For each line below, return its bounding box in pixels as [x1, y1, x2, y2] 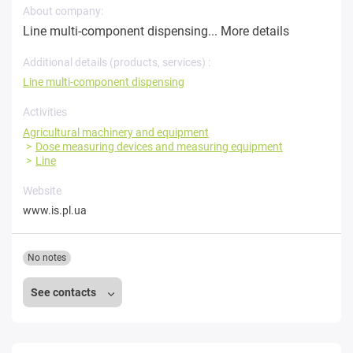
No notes [28, 252, 66, 264]
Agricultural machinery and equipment [23, 126, 209, 139]
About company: [23, 5, 103, 18]
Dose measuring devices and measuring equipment [35, 140, 283, 154]
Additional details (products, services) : [23, 56, 210, 69]
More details [221, 24, 289, 39]
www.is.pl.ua [23, 204, 87, 217]
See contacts [31, 286, 98, 299]
